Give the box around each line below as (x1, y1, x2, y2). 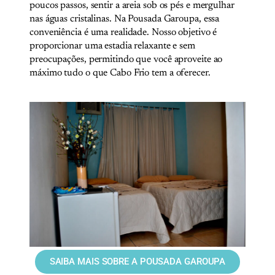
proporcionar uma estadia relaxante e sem (29, 41, 195, 51)
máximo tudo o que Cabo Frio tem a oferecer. (29, 68, 211, 78)
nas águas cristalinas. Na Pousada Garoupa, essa (29, 14, 220, 24)
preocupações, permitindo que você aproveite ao (29, 54, 223, 64)
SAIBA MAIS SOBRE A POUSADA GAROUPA (49, 255, 226, 267)
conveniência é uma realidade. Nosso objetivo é (29, 27, 217, 37)
